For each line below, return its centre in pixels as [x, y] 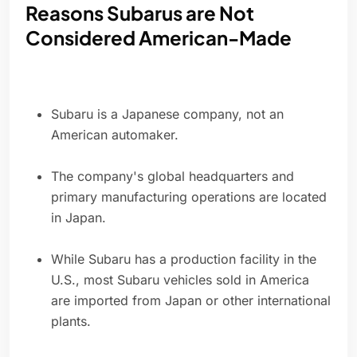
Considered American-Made [159, 38]
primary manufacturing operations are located [189, 197]
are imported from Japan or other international [191, 301]
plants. [71, 322]
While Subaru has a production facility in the [184, 259]
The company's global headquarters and [173, 177]
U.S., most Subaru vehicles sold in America [180, 280]
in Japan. [78, 218]
